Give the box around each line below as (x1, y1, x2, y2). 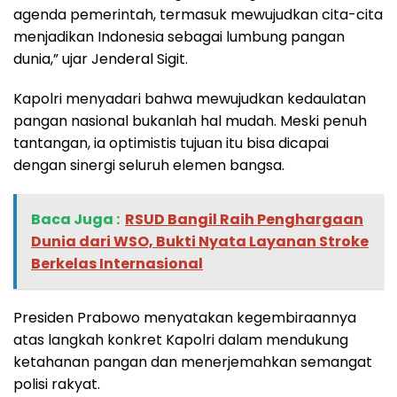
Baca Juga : (31, 209, 120, 230)
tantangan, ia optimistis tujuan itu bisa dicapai (13, 133, 329, 154)
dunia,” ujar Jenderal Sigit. (13, 49, 188, 70)
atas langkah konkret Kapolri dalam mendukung (13, 330, 348, 351)
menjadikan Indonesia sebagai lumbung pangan (13, 27, 345, 48)
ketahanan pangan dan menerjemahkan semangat (13, 352, 372, 373)
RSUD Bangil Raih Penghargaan (125, 209, 363, 230)
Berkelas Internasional (31, 253, 203, 275)
